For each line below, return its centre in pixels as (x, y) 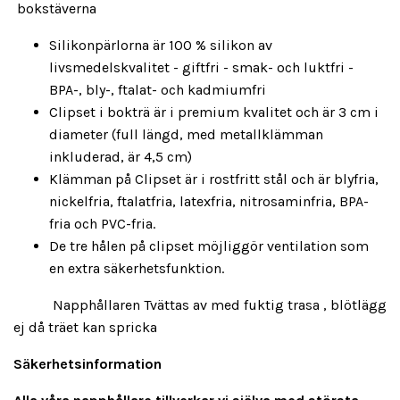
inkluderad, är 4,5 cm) (122, 157)
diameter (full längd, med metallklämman (186, 135)
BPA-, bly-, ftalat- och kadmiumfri (159, 90)
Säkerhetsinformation (87, 364)
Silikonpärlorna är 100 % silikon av (161, 46)
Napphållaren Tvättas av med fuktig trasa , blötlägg (200, 305)
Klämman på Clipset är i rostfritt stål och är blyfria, (214, 179)
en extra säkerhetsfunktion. (144, 269)
